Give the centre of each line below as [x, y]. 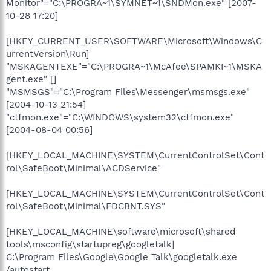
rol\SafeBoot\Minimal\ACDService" [83, 168]
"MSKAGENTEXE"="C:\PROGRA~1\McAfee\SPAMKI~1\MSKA [134, 66]
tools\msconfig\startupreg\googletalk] [90, 244]
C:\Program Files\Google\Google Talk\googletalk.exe [122, 257]
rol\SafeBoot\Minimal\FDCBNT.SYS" [86, 206]
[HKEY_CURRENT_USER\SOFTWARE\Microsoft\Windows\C [134, 41]
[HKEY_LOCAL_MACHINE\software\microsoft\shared [121, 231]
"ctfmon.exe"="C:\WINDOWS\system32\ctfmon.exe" [120, 117]
